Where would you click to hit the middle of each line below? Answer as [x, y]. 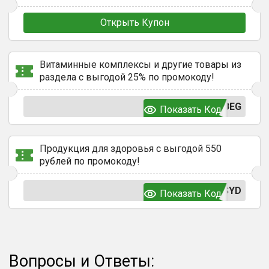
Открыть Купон [134, 23]
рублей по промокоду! [90, 161]
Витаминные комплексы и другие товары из [141, 65]
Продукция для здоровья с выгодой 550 [131, 149]
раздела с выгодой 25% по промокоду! [127, 77]
